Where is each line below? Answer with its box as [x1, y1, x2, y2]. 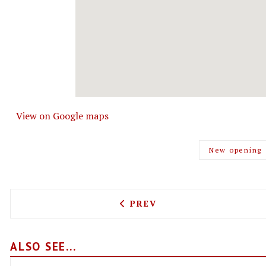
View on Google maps [16, 109, 109, 123]
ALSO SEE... [10, 239, 77, 254]
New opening [208, 145, 262, 155]
